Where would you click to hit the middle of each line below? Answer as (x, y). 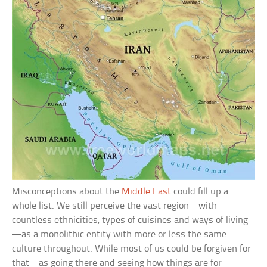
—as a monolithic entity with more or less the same (119, 235)
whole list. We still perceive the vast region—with (115, 206)
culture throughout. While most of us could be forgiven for (132, 249)
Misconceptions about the (67, 192)
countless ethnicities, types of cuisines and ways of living (130, 221)
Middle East (147, 192)
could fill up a (200, 192)
